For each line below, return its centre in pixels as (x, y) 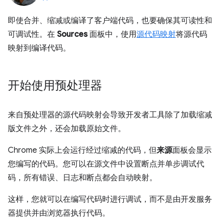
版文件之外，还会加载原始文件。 (67, 129)
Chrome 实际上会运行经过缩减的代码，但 (82, 150)
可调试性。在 (32, 34)
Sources (72, 34)
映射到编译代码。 (39, 48)
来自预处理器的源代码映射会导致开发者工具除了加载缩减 (110, 115)
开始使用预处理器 (55, 85)
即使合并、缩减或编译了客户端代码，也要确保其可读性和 (110, 21)
